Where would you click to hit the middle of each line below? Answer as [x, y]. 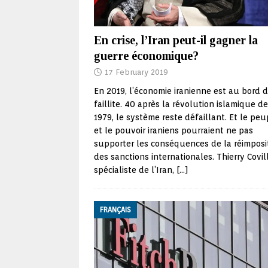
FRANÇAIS [115, 210]
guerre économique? [146, 56]
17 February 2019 [136, 72]
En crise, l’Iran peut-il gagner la [176, 40]
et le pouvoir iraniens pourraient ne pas [173, 131]
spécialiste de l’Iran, [135, 170]
